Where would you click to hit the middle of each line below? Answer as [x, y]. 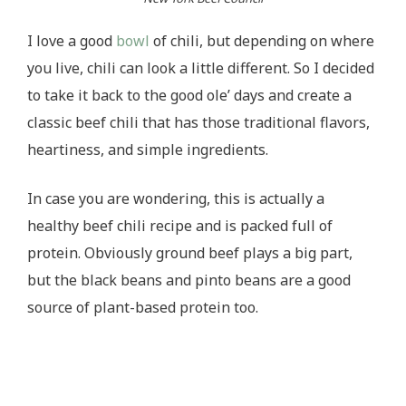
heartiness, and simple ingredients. [150, 149]
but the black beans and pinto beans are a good [189, 280]
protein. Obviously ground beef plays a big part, [190, 252]
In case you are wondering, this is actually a [176, 198]
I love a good [72, 40]
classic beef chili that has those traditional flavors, [198, 122]
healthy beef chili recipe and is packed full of [180, 225]
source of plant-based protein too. [145, 307]
